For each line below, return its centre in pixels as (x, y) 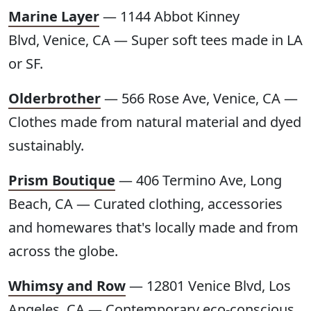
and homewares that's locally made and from (153, 228)
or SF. (26, 64)
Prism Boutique (62, 180)
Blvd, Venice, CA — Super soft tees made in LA (155, 40)
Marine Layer (54, 17)
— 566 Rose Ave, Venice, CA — (199, 99)
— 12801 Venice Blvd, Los (208, 286)
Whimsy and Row (67, 286)
